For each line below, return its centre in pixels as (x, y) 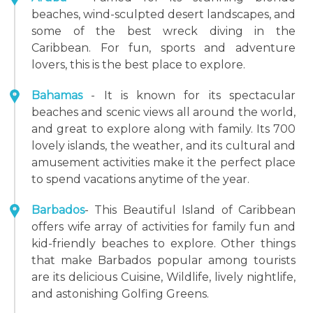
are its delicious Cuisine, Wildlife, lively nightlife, (163, 277)
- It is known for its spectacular (194, 95)
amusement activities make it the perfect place (163, 162)
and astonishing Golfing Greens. (120, 294)
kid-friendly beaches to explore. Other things (163, 243)
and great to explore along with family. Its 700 (163, 129)
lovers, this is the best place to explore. (138, 65)
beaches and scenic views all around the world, (163, 112)
